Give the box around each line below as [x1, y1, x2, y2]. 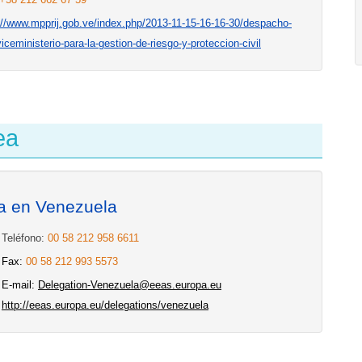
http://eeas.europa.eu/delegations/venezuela [2, 299, 208, 311]
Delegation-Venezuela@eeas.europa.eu [38, 279, 221, 291]
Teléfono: [2, 232, 48, 244]
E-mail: [2, 279, 38, 291]
